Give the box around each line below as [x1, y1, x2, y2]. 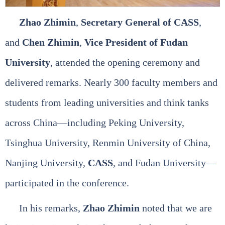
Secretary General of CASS [81, 16, 199, 28]
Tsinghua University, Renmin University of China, [5, 137, 210, 148]
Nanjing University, [5, 157, 88, 168]
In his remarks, [19, 202, 83, 213]
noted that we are [140, 202, 212, 213]
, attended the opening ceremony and [50, 56, 200, 68]
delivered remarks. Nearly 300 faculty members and [5, 76, 217, 88]
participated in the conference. [5, 177, 129, 188]
